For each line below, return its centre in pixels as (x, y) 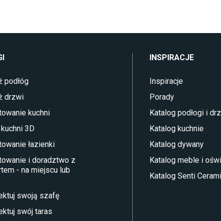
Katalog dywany (176, 144)
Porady (162, 97)
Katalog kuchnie (176, 129)
